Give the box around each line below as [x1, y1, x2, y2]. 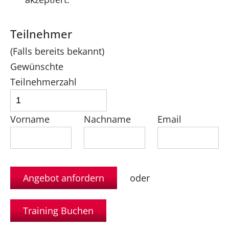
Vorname [10, 113, 50, 126]
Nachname [84, 113, 131, 126]
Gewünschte [10, 60, 63, 73]
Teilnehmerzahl [10, 76, 77, 88]
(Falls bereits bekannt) [10, 45, 104, 58]
